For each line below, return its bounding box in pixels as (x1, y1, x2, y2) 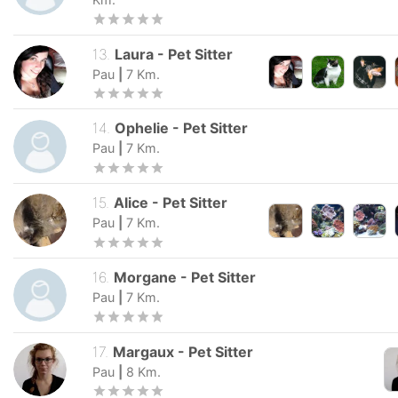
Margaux (113, 342, 175, 361)
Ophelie (115, 119, 170, 138)
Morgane (114, 267, 178, 286)
